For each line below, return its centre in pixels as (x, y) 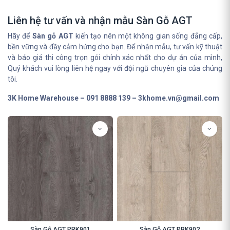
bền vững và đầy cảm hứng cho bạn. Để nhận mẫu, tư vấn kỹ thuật (115, 47)
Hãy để (20, 36)
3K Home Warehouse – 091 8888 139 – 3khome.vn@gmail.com (113, 98)
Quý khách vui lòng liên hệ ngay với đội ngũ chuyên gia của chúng (115, 68)
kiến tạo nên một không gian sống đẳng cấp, (148, 36)
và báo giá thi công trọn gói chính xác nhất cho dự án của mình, (115, 57)
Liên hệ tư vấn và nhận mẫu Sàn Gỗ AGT (100, 21)
